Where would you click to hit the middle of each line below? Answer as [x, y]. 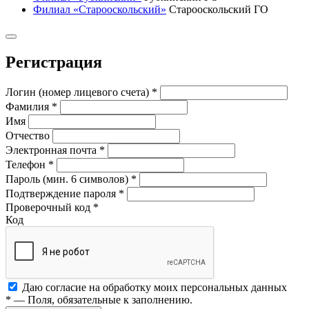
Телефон [27, 164]
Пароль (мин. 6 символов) [68, 179]
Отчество [28, 135]
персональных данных [234, 287]
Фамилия [29, 106]
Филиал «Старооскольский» [100, 9]
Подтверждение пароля [62, 193]
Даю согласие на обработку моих [101, 287]
